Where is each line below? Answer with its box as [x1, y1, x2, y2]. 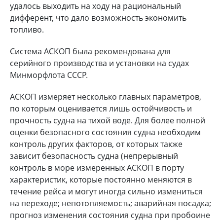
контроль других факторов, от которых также [10, 138, 183, 149]
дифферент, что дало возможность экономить [10, 12, 186, 23]
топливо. [10, 24, 44, 35]
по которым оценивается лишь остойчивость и [10, 103, 192, 114]
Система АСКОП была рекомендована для [10, 45, 171, 57]
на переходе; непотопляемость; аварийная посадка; [10, 197, 211, 209]
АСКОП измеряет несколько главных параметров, [10, 91, 201, 102]
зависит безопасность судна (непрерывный [10, 150, 178, 161]
